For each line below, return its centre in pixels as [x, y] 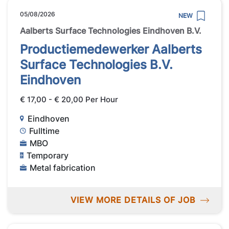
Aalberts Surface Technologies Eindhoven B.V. [111, 31]
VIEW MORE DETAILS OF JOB [133, 200]
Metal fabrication [63, 167]
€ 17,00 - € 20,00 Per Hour [69, 100]
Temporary [48, 155]
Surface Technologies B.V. [96, 65]
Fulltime [44, 131]
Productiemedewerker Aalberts [111, 50]
